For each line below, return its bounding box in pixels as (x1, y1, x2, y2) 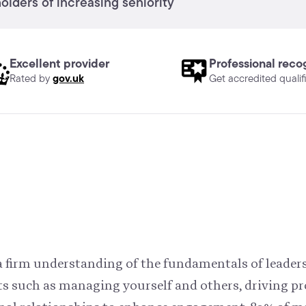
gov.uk (53, 70, 85, 87)
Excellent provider (10, 54, 110, 73)
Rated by (10, 71, 53, 86)
